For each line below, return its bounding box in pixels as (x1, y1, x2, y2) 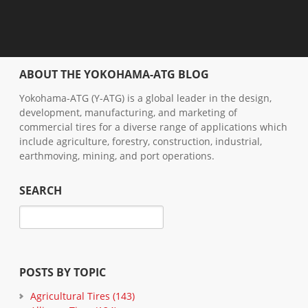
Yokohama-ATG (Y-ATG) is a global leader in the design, (19, 91, 272, 105)
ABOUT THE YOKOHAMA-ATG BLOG (19, 67, 209, 82)
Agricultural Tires (30, 289, 113, 303)
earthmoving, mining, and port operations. (19, 149, 214, 163)
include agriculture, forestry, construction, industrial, (19, 135, 262, 148)
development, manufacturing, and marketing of (19, 106, 237, 120)
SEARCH (19, 183, 62, 199)
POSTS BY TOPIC (19, 265, 106, 280)
